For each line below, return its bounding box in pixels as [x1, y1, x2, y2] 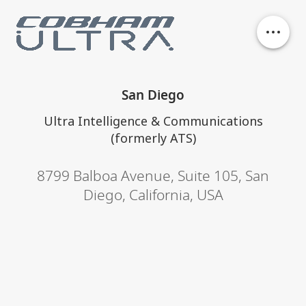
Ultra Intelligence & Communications [43, 113, 263, 129]
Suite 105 [178, 166, 238, 188]
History [16, 111, 67, 132]
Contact [16, 196, 72, 217]
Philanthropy [16, 154, 109, 174]
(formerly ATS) [110, 130, 196, 146]
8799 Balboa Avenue [37, 166, 171, 188]
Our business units [16, 69, 148, 89]
